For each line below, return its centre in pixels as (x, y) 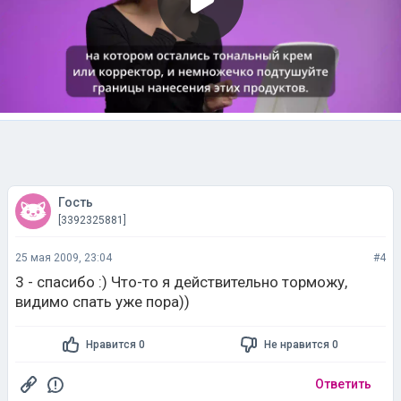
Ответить (343, 384)
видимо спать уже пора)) (102, 302)
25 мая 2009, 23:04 (64, 258)
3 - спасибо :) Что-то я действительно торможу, (181, 282)
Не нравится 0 (301, 344)
